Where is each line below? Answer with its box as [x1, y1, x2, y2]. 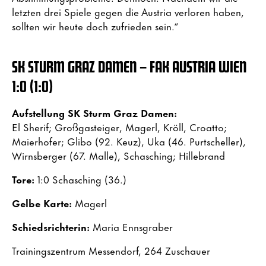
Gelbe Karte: [12, 195, 72, 210]
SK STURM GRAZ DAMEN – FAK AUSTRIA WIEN [12, 56, 246, 76]
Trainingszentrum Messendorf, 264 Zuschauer [12, 242, 210, 258]
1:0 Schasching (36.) [34, 171, 126, 186]
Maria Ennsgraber [90, 218, 173, 234]
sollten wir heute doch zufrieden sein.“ [12, 18, 179, 33]
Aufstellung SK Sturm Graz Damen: [12, 104, 177, 120]
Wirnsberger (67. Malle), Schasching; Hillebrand [12, 147, 225, 163]
